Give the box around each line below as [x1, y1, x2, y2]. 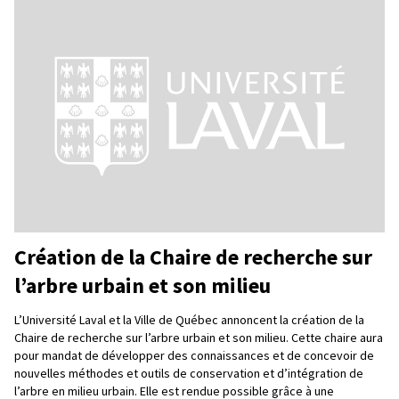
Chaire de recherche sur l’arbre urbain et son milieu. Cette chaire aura [14, 329, 383, 346]
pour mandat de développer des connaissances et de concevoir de [14, 346, 374, 363]
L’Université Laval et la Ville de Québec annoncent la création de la [14, 311, 364, 328]
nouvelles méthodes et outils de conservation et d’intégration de [14, 364, 363, 381]
